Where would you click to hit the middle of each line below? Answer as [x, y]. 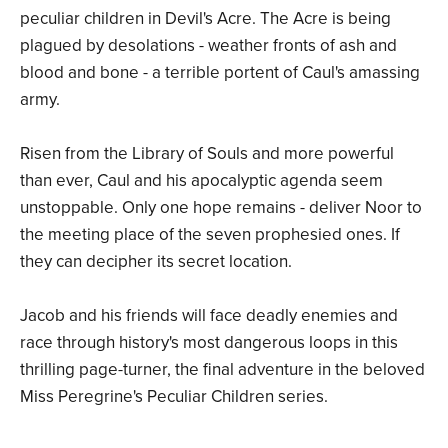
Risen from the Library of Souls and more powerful [207, 154]
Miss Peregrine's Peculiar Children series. [174, 397]
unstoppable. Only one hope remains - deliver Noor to [221, 208]
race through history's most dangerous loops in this [209, 343]
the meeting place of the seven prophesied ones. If [210, 235]
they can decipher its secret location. [156, 262]
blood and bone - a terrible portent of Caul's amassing [220, 73]
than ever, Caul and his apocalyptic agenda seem [201, 181]
